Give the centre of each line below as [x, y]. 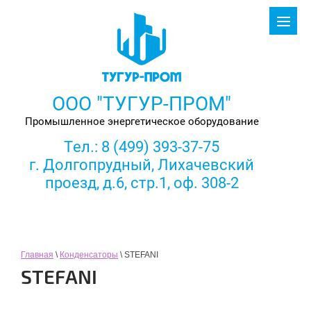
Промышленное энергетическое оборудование [142, 122]
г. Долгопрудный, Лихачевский [142, 165]
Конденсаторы [89, 255]
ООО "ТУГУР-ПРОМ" [142, 104]
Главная [37, 255]
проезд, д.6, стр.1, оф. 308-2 [142, 183]
